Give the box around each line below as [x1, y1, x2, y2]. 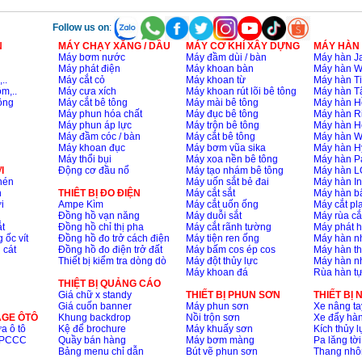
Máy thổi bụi [57, 154, 112, 165]
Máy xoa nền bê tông [185, 154, 278, 165]
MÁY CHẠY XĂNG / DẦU [57, 40, 170, 52]
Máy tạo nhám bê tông [185, 165, 284, 176]
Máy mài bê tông [185, 97, 259, 108]
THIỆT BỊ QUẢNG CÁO [57, 278, 161, 289]
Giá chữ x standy [57, 289, 132, 301]
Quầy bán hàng [57, 335, 126, 346]
